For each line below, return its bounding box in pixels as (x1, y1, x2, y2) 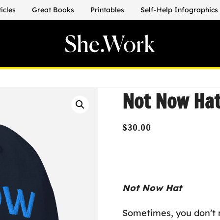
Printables (90, 5, 124, 14)
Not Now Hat (122, 182, 182, 193)
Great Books (32, 5, 74, 14)
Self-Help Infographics (140, 5, 218, 14)
